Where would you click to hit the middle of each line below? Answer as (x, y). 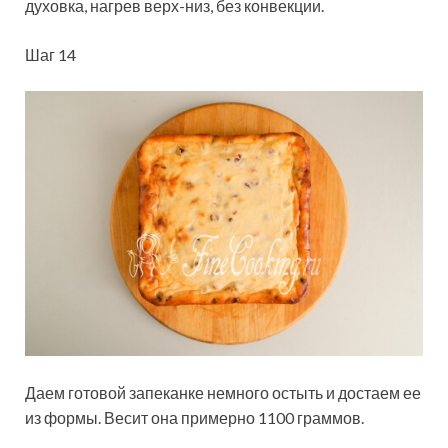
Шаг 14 (50, 54)
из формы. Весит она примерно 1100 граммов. (194, 418)
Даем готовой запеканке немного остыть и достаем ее (223, 393)
